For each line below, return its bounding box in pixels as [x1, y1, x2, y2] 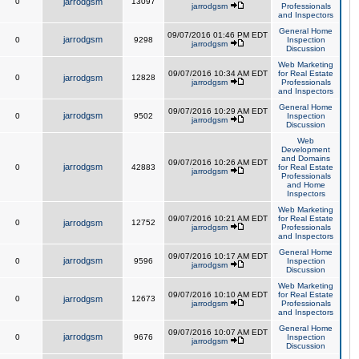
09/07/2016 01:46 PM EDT [167, 30, 268, 39]
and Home [286, 180, 325, 189]
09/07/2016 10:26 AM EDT [167, 158, 268, 167]
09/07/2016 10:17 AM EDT [167, 252, 268, 260]
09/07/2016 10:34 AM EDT [167, 69, 268, 78]
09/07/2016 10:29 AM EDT [167, 107, 268, 115]
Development [281, 145, 330, 154]
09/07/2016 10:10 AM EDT [167, 290, 268, 299]
